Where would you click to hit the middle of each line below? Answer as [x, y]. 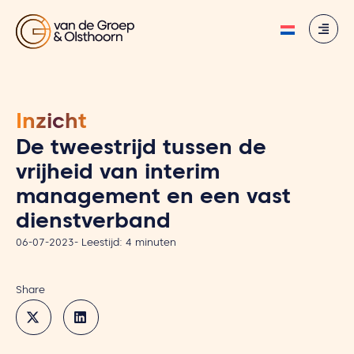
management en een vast [153, 199]
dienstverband [93, 224]
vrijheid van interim [118, 175]
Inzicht [51, 124]
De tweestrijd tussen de [141, 150]
